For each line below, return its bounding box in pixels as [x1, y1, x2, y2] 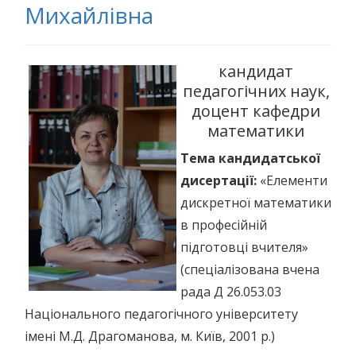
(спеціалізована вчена [180, 261, 319, 278]
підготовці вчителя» [180, 238, 308, 256]
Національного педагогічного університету [25, 305, 298, 323]
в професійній [180, 216, 267, 234]
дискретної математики [180, 194, 331, 211]
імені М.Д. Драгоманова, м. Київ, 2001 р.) [25, 327, 275, 345]
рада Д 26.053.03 [180, 283, 281, 300]
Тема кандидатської [180, 149, 320, 167]
